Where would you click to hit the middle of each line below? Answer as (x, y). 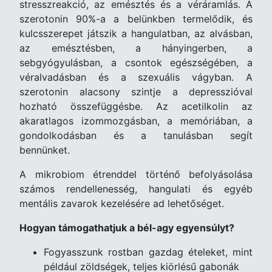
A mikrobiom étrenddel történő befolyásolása (136, 174)
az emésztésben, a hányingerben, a (136, 48)
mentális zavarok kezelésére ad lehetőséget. (123, 203)
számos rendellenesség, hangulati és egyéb (136, 189)
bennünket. (46, 150)
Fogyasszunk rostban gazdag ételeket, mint (148, 252)
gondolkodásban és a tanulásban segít (136, 135)
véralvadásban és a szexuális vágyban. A (136, 77)
